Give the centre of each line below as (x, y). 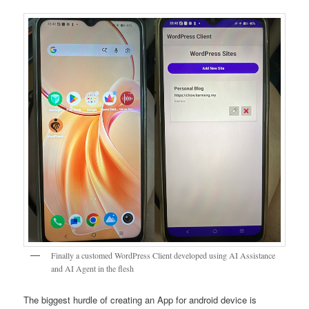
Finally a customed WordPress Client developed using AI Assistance (163, 256)
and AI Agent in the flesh (93, 269)
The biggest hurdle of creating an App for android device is (140, 299)
